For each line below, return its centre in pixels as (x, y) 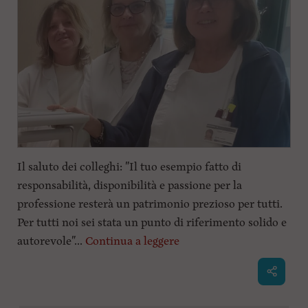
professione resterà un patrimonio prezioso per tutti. (150, 204)
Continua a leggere (132, 241)
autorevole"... (51, 241)
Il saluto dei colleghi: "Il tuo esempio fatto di (129, 167)
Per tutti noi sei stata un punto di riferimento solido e (152, 222)
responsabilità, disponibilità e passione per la (129, 185)
